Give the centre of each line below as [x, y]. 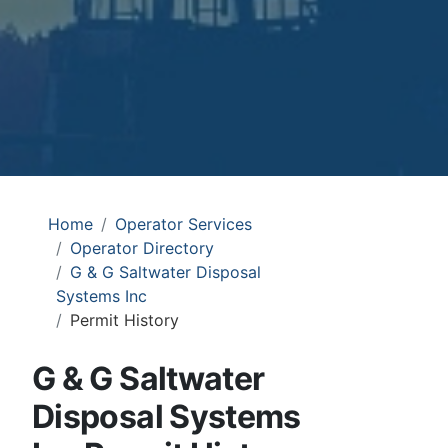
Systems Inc [101, 295]
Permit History [124, 319]
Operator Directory [142, 247]
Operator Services [183, 223]
